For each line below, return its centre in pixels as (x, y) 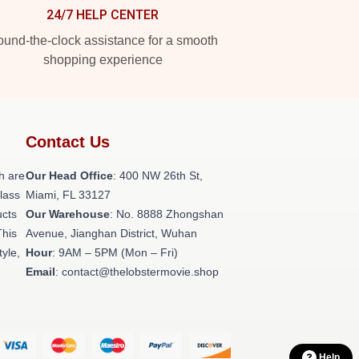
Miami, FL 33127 (68, 195)
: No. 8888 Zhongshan (167, 214)
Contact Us (68, 142)
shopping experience (103, 60)
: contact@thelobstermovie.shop (137, 272)
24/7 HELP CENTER (103, 15)
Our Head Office (69, 175)
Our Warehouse (68, 214)
